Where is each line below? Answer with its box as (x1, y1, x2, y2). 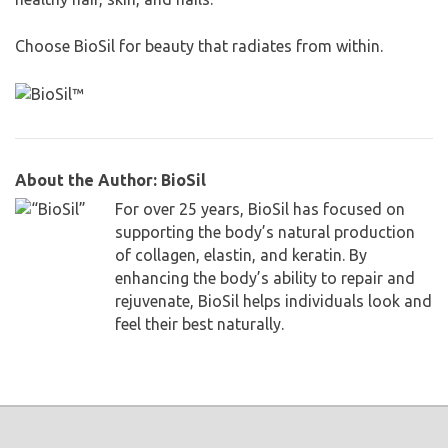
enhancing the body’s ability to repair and (115, 269, 415, 288)
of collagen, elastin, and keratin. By (115, 246, 367, 265)
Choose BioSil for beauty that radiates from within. (15, 37, 383, 55)
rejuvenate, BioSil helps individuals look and (115, 292, 432, 311)
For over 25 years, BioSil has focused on (115, 200, 405, 219)
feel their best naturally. (115, 315, 284, 334)
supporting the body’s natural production (115, 223, 415, 242)
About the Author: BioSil (15, 171, 206, 190)
